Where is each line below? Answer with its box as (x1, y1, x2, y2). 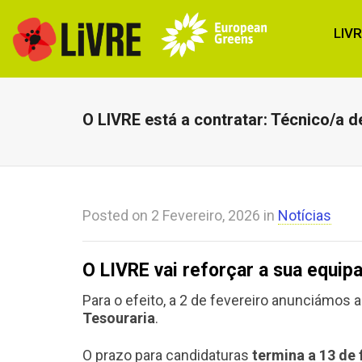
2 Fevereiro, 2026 (151, 207, 260, 224)
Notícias (278, 207, 331, 224)
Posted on (82, 207, 151, 224)
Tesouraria (82, 309, 155, 326)
